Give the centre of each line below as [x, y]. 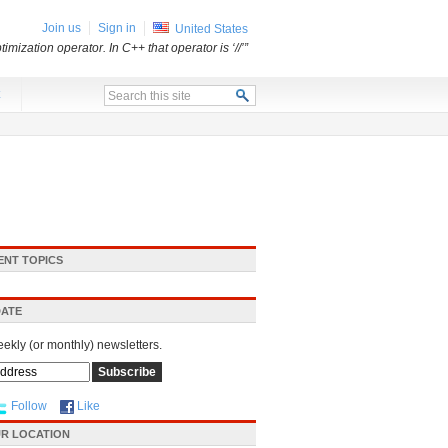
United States [211, 29]
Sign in [117, 28]
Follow [29, 406]
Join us [61, 28]
